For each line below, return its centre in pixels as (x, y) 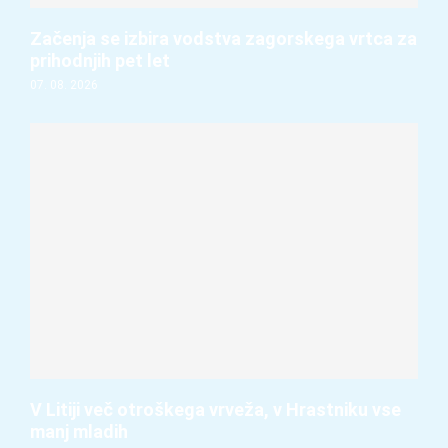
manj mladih (79, 431)
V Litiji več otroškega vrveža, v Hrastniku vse (215, 409)
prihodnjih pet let (100, 61)
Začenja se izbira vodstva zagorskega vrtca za (223, 39)
